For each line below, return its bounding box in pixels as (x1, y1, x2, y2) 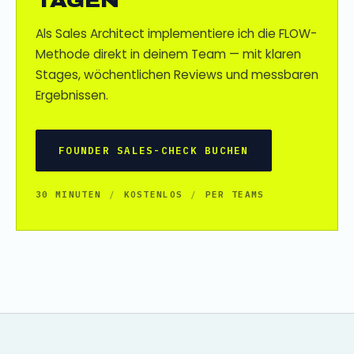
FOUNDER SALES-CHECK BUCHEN (58, 143, 249, 156)
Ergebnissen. (36, 86, 108, 104)
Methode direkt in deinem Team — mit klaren (36, 45, 301, 62)
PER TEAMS (205, 188, 265, 200)
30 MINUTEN (36, 188, 102, 200)
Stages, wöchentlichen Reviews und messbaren (36, 66, 318, 83)
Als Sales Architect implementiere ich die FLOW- (36, 24, 317, 42)
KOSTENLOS (123, 188, 183, 200)
